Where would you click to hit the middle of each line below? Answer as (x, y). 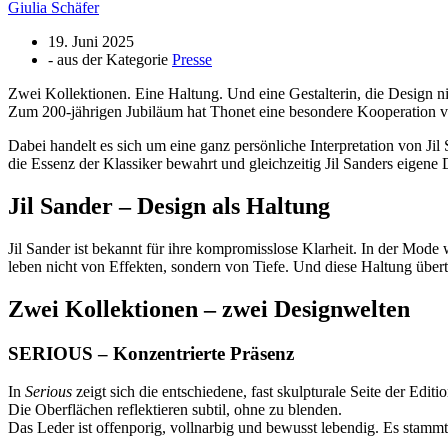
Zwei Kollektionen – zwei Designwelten (209, 308)
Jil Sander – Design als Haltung (169, 205)
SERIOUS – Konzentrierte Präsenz (151, 353)
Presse (192, 60)
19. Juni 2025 (91, 42)
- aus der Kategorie (108, 60)
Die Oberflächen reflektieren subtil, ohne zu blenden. (175, 410)
